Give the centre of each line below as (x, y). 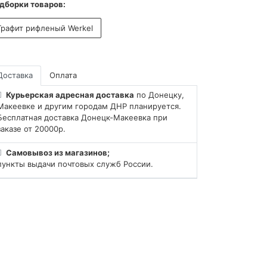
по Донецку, (159, 95)
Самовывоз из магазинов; (58, 152)
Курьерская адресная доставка (70, 95)
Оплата (63, 75)
